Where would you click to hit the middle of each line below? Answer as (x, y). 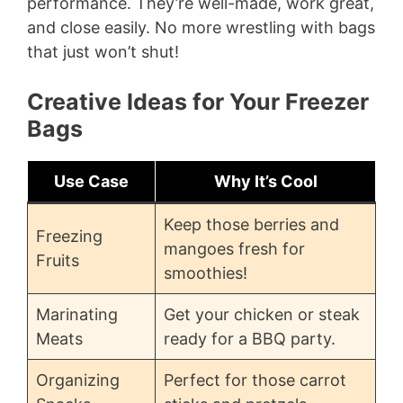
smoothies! (206, 273)
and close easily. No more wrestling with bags (201, 28)
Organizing (78, 381)
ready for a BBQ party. (250, 339)
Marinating (77, 315)
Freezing (69, 237)
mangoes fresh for (234, 249)
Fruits (58, 261)
